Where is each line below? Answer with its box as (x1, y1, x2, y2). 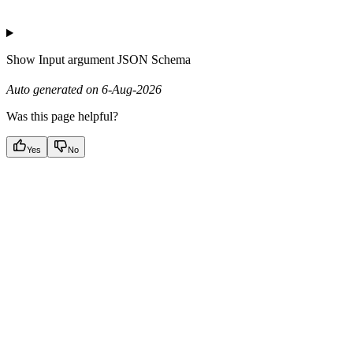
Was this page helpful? (6, 110, 118, 124)
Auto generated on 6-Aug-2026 (6, 83, 162, 97)
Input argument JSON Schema (39, 53, 191, 67)
